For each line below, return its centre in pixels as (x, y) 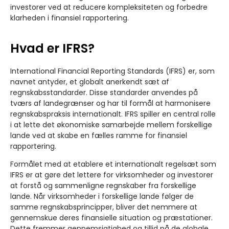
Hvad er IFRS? (52, 48)
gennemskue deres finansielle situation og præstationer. (111, 217)
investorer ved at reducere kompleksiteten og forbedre (109, 7)
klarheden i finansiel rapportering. (70, 18)
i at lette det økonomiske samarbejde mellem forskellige (111, 124)
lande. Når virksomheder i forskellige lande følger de (102, 196)
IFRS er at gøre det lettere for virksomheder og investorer (112, 175)
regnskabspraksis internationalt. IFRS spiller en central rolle (113, 114)
